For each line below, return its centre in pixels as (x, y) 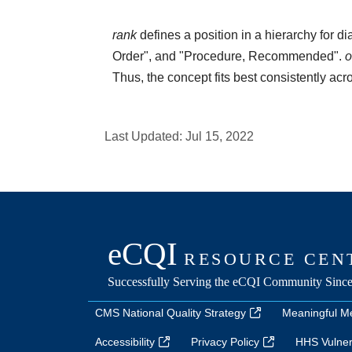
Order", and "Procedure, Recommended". (228, 57)
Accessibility (125, 342)
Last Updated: (145, 137)
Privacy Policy (225, 342)
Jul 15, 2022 (219, 137)
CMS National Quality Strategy (171, 313)
